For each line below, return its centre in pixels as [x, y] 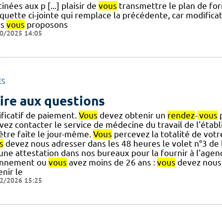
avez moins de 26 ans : [112, 162]
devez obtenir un [132, 115]
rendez [181, 115]
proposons [46, 25]
